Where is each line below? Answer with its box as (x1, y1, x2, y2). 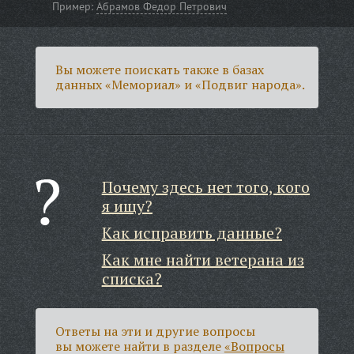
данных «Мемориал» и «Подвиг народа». (55, 76, 305, 93)
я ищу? (101, 195, 153, 217)
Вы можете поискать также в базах (55, 61, 264, 78)
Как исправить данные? (101, 222, 282, 243)
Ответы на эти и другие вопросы (55, 322, 255, 340)
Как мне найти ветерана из (101, 249, 304, 270)
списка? (101, 268, 162, 289)
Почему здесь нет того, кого (101, 176, 310, 198)
